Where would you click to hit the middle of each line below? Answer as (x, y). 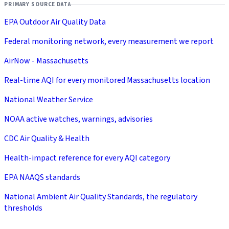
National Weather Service (49, 99)
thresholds (23, 208)
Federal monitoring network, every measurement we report (109, 41)
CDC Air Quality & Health (47, 138)
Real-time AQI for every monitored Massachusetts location (107, 80)
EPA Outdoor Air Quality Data (55, 22)
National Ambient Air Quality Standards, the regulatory (101, 197)
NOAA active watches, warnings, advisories (78, 119)
